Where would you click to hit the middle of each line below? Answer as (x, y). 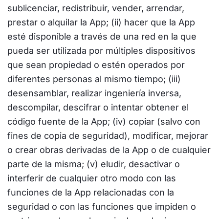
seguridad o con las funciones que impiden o (102, 207)
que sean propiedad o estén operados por (96, 65)
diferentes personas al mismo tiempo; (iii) (94, 79)
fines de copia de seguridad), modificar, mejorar (108, 136)
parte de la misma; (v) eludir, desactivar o (94, 164)
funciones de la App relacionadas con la (91, 192)
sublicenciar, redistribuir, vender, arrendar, (96, 8)
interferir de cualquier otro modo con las (92, 178)
